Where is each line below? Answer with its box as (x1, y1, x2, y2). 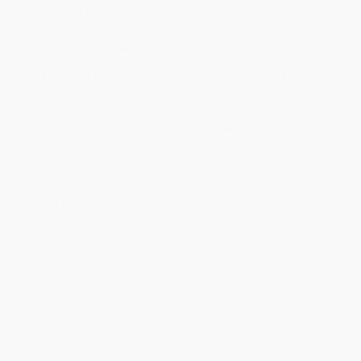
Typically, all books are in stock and (145, 5, 313, 18)
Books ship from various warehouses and (121, 147, 318, 160)
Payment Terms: (41, 186, 125, 199)
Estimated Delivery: (41, 70, 140, 83)
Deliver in (117, 121, 164, 134)
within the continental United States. (41, 56, 208, 68)
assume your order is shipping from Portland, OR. (41, 172, 270, 185)
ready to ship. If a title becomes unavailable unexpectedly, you (41, 17, 328, 30)
